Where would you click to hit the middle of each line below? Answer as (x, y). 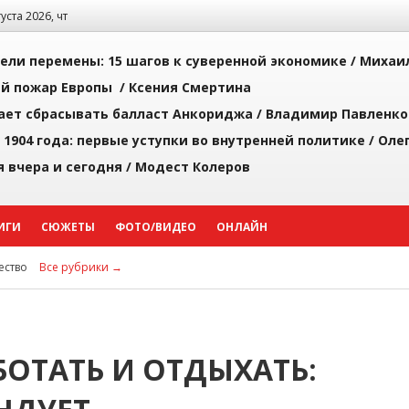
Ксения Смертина (190, 87)
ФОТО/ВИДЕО (156, 227)
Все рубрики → (81, 267)
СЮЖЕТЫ (68, 227)
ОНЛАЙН (242, 227)
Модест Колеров (193, 167)
